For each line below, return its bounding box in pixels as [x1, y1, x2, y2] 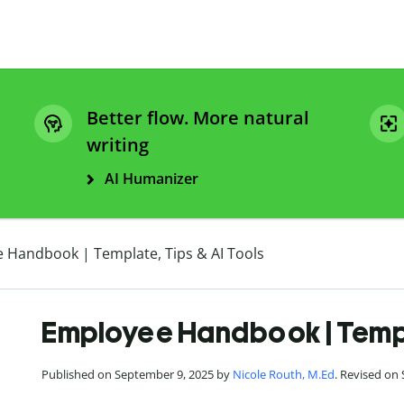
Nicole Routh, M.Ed [233, 366, 335, 383]
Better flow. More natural [87, 106, 309, 131]
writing [87, 133, 149, 158]
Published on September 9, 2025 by [41, 366, 233, 383]
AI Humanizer [105, 169, 198, 189]
